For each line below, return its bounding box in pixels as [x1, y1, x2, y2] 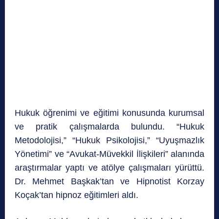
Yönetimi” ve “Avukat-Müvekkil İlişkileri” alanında [15, 149, 204, 159]
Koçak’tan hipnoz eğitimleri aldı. [15, 190, 138, 200]
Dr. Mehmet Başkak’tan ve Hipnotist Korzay [15, 176, 204, 187]
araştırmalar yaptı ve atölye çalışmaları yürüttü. [15, 163, 204, 173]
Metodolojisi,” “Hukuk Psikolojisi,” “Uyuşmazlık [15, 135, 204, 146]
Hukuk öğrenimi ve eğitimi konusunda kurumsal [15, 108, 204, 118]
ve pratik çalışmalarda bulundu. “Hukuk [15, 122, 204, 132]
